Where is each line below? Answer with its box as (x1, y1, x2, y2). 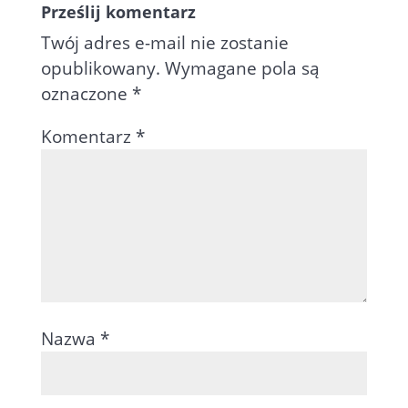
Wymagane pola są (164, 56, 320, 81)
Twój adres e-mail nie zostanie (40, 31, 289, 56)
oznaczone (40, 82, 132, 107)
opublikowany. (40, 56, 160, 81)
